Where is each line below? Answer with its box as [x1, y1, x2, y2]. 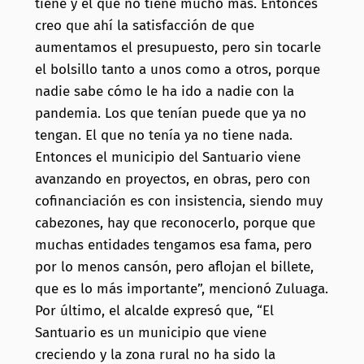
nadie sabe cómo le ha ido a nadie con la [34, 83, 294, 101]
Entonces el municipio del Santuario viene [34, 149, 301, 167]
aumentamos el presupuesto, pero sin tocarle [34, 39, 321, 57]
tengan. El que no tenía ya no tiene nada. [34, 127, 292, 145]
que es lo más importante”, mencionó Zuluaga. [34, 280, 328, 298]
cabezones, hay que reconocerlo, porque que [34, 214, 315, 232]
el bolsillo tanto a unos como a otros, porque [34, 61, 320, 79]
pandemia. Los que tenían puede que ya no [34, 105, 306, 123]
